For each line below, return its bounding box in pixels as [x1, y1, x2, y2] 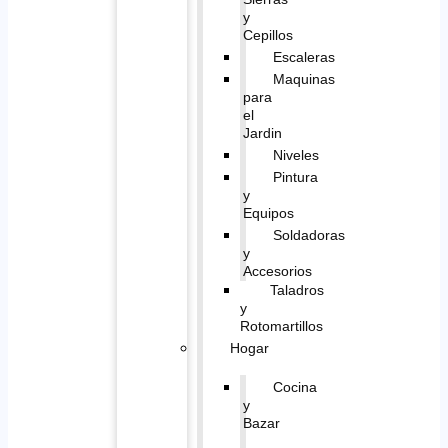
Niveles [272, 146, 319, 163]
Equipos [242, 204, 294, 221]
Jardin [242, 124, 282, 141]
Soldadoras [272, 226, 345, 243]
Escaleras [272, 48, 335, 65]
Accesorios [242, 262, 312, 279]
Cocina [272, 378, 317, 395]
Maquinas [272, 70, 335, 87]
